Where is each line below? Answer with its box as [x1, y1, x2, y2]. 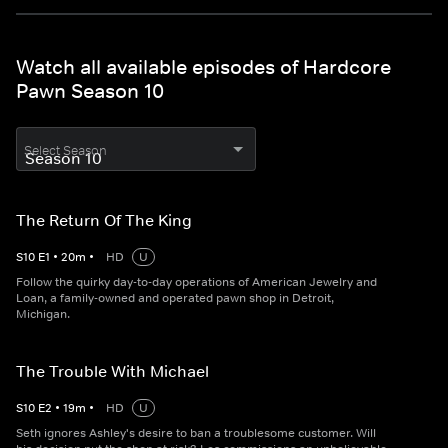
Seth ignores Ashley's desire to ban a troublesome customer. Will [16, 425, 376, 442]
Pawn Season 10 [16, 79, 164, 104]
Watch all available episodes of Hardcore [16, 55, 391, 80]
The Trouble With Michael [16, 361, 209, 382]
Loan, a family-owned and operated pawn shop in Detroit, [16, 290, 334, 307]
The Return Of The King [16, 210, 192, 231]
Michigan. [16, 306, 70, 323]
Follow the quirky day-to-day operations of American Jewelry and [16, 274, 377, 291]
